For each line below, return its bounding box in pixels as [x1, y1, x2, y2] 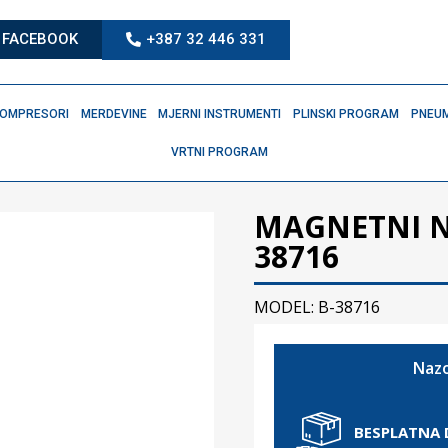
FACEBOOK [2, 30, 79, 48]
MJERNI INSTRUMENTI [158, 107, 282, 121]
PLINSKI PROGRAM [293, 107, 400, 121]
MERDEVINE [80, 107, 147, 121]
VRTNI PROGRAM [170, 145, 268, 159]
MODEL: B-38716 [254, 296, 380, 318]
